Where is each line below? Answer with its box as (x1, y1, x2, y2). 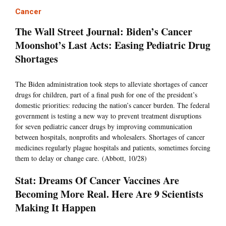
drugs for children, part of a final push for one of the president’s (15, 90, 197, 100)
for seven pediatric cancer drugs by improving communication (15, 122, 192, 132)
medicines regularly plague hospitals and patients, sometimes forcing (15, 143, 210, 153)
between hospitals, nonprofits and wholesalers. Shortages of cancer (15, 132, 205, 142)
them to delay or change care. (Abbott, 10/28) (15, 153, 147, 163)
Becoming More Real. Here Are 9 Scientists (15, 187, 203, 202)
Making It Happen (15, 200, 96, 215)
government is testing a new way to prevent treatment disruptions (15, 111, 201, 121)
